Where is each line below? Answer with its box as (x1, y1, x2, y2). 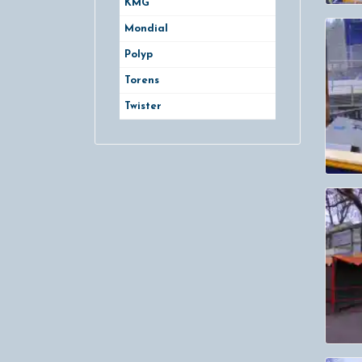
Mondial (124, 23, 168, 35)
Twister (124, 101, 162, 112)
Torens (124, 75, 159, 86)
